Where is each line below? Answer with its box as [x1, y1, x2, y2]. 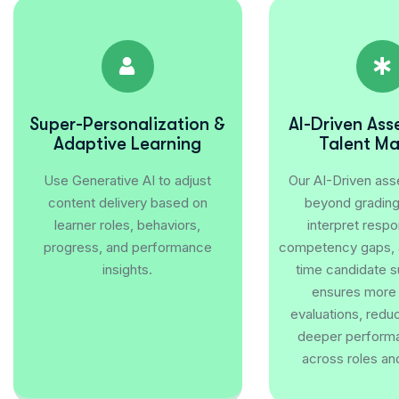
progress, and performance [43, 238, 212, 256]
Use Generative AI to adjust [44, 171, 212, 189]
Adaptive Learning [53, 133, 202, 154]
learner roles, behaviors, [54, 216, 201, 233]
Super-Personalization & [29, 113, 226, 134]
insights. [102, 260, 153, 278]
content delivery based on [47, 193, 208, 211]
